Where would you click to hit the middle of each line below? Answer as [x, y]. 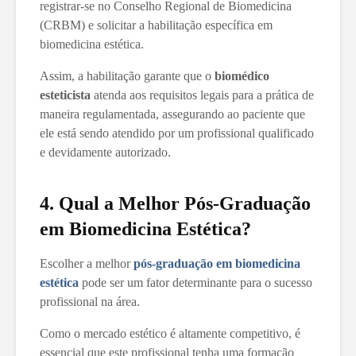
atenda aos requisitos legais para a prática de [202, 95]
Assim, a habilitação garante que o [127, 75]
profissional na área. [91, 301]
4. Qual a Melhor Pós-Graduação [175, 203]
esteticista [65, 95]
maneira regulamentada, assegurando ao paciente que [172, 114]
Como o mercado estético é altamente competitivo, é [170, 333]
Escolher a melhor [87, 263]
